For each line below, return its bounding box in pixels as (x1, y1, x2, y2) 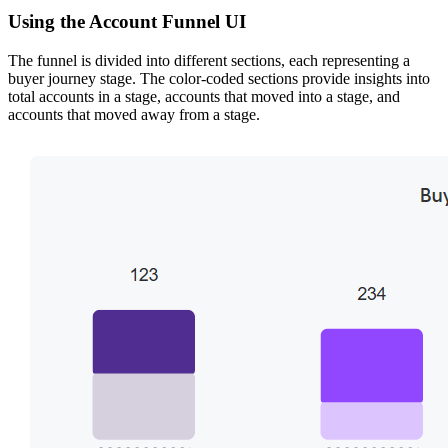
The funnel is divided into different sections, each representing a (8, 51, 410, 69)
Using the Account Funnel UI (8, 11, 246, 33)
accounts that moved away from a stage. (8, 105, 260, 123)
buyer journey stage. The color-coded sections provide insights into (8, 69, 430, 87)
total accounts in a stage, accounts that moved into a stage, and (8, 87, 400, 105)
